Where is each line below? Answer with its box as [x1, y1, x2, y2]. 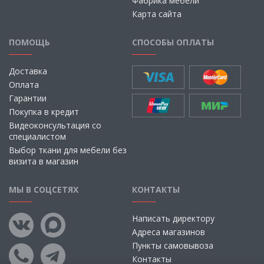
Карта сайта [132, 8, 181, 19]
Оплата [9, 79, 39, 90]
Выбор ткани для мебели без [9, 144, 127, 156]
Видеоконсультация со [9, 120, 101, 131]
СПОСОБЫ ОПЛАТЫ [132, 37, 214, 48]
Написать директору [132, 213, 214, 224]
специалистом [9, 131, 66, 142]
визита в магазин [9, 156, 78, 167]
